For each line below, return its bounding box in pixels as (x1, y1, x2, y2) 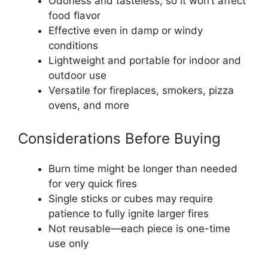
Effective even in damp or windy (48, 24, 203, 36)
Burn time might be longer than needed (48, 163, 237, 175)
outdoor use (48, 69, 106, 81)
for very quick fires (48, 178, 137, 190)
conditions (48, 39, 98, 51)
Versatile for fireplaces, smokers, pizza (48, 84, 234, 96)
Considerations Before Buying (18, 130, 221, 148)
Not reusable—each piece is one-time (48, 223, 230, 235)
